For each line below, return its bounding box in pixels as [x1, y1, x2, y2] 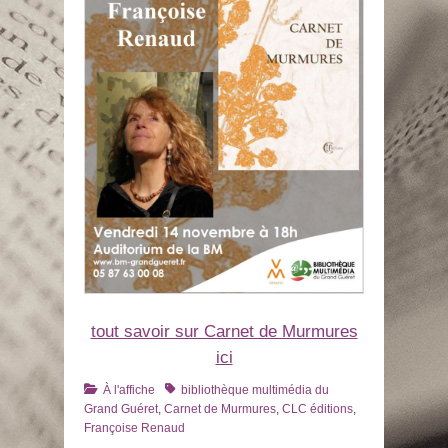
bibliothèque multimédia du [181, 382, 329, 397]
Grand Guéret [84, 401, 158, 416]
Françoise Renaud [84, 420, 185, 435]
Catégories [83, 381, 143, 396]
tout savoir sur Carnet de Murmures [90, 321, 358, 341]
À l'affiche [103, 382, 155, 397]
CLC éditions [282, 401, 353, 416]
